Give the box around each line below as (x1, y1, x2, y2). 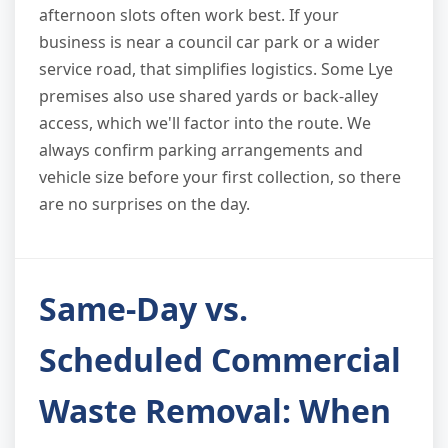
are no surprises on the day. (39, 192, 250, 215)
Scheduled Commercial (39, 337, 401, 381)
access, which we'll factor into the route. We (39, 111, 371, 134)
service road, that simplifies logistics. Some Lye (39, 57, 393, 80)
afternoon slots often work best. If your (39, 3, 339, 26)
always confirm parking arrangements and (39, 138, 363, 161)
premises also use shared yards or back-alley (39, 84, 378, 107)
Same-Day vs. (39, 286, 248, 330)
